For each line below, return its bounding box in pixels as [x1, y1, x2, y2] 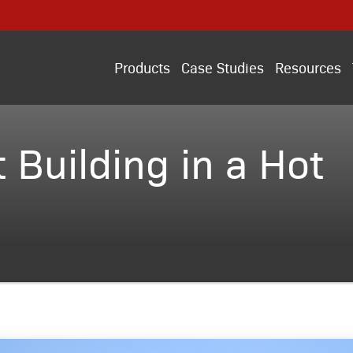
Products [114, 58, 170, 77]
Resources [275, 58, 341, 77]
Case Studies [181, 58, 264, 77]
